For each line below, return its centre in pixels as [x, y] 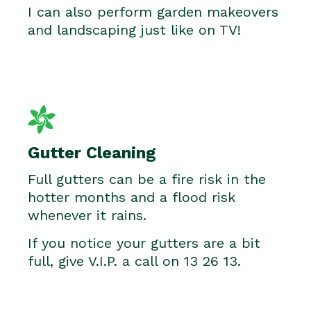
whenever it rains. [87, 215]
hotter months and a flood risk [132, 197]
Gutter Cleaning [92, 153]
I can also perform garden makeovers [153, 12]
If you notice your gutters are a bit [144, 243]
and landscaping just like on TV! [134, 30]
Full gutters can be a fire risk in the [147, 179]
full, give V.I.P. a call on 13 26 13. [134, 261]
